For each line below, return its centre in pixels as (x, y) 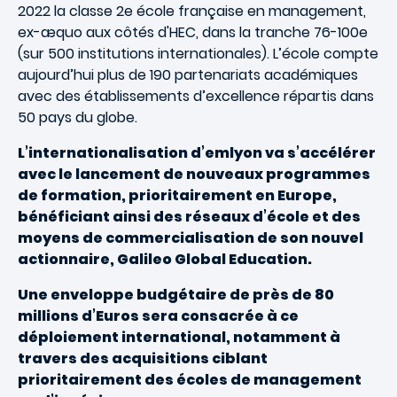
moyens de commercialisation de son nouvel (191, 238)
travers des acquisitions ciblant (143, 358)
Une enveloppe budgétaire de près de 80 (176, 295)
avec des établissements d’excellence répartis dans (196, 96)
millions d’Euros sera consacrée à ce (158, 316)
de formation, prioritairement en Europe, (177, 195)
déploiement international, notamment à (179, 337)
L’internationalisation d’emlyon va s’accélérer (197, 153)
